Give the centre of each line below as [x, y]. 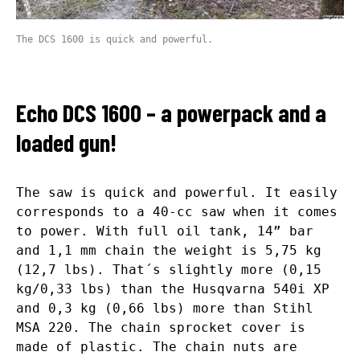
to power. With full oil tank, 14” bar [165, 231]
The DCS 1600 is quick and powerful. [115, 40]
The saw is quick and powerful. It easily [177, 193]
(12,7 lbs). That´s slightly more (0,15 [169, 270]
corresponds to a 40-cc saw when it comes [177, 212]
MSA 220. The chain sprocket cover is [161, 328]
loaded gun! [66, 143]
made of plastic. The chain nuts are [157, 347]
